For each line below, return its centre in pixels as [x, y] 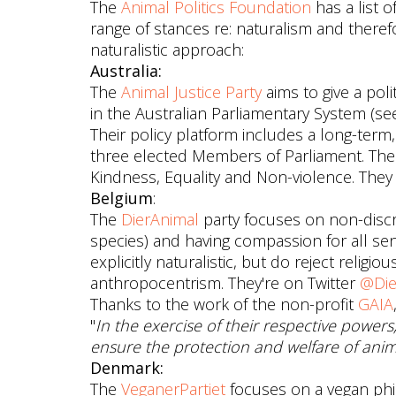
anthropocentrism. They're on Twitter [225, 283]
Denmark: [127, 368]
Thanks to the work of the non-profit [224, 304]
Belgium [122, 198]
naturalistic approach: [167, 49]
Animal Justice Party [191, 92]
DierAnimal [160, 219]
